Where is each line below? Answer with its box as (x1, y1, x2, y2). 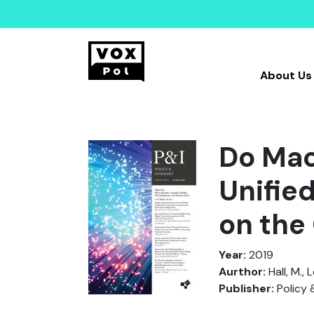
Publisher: (219, 281, 274, 296)
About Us (259, 68, 312, 83)
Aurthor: (219, 264, 266, 279)
